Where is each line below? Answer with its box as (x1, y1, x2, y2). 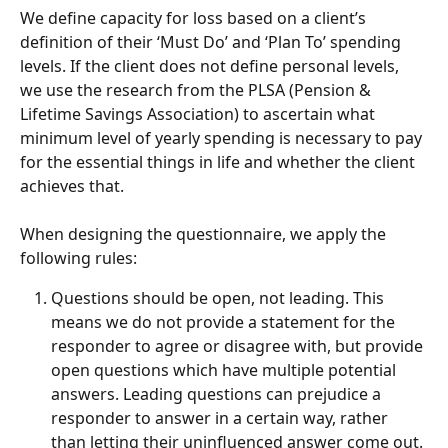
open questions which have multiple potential (51, 359, 400, 382)
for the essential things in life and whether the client (20, 150, 419, 173)
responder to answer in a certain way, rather (51, 407, 392, 430)
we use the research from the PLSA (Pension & (20, 78, 375, 101)
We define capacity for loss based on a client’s (20, 6, 370, 29)
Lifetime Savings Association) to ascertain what (20, 102, 379, 125)
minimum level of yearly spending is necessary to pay (20, 126, 426, 149)
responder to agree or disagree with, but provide (51, 335, 427, 358)
